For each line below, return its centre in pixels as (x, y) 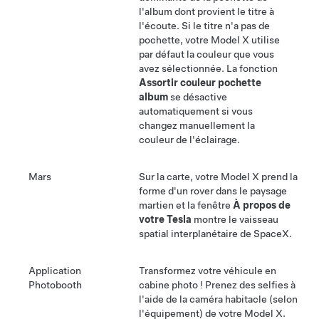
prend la (278, 177)
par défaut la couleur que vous (206, 54)
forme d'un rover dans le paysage (213, 191)
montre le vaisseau (235, 220)
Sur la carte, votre (180, 177)
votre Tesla (165, 220)
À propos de (262, 205)
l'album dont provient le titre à (206, 12)
